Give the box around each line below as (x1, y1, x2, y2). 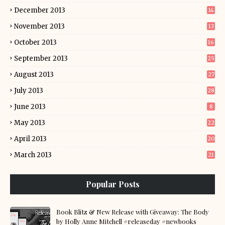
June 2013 (14, 102, 46, 111)
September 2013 (14, 54, 68, 63)
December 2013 (14, 6, 65, 15)
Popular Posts (85, 179, 140, 189)
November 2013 (14, 22, 65, 31)
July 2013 (14, 86, 43, 95)
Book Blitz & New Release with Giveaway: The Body (56, 207, 209, 216)
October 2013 (14, 38, 57, 47)
